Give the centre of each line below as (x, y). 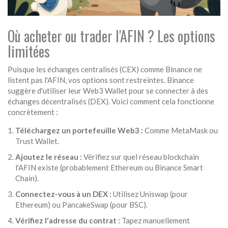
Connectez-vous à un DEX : (63, 194)
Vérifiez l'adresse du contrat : (68, 221)
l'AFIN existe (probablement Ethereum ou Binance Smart (109, 168)
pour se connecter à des (168, 91)
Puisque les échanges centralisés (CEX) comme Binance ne (105, 69)
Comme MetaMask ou (180, 131)
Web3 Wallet (105, 91)
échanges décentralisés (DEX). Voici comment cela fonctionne (111, 102)
